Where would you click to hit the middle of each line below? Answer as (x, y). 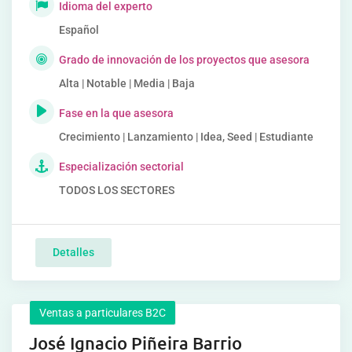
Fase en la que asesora (116, 113)
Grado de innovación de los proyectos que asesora (184, 60)
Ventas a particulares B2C (103, 313)
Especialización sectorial (121, 167)
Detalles (73, 252)
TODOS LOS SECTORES (117, 190)
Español (79, 30)
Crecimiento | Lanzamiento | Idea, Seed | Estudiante (186, 137)
